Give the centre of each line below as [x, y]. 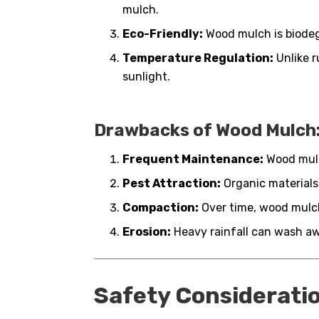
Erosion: [147, 232]
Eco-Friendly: [163, 33]
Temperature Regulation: [198, 58]
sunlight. [146, 76]
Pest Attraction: [172, 184]
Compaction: [161, 208]
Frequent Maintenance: [193, 159]
